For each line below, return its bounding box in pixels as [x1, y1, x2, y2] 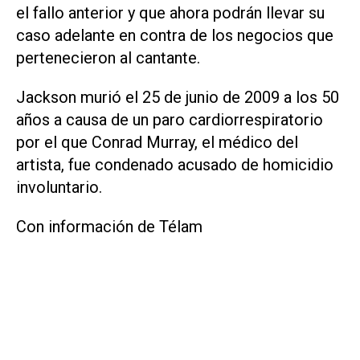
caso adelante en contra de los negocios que [16, 26, 333, 46]
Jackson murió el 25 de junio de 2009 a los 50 [16, 88, 339, 108]
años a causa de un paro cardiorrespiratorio [16, 110, 323, 130]
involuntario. [16, 178, 102, 198]
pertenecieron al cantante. [16, 48, 200, 68]
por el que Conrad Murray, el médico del [16, 133, 298, 153]
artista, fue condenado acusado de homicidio [16, 155, 333, 175]
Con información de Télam [16, 216, 202, 236]
